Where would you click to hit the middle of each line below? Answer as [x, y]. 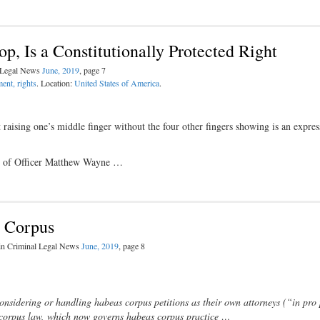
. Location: [55, 83]
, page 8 [132, 246]
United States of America [117, 83]
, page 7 [92, 70]
